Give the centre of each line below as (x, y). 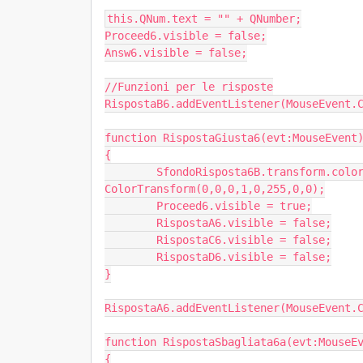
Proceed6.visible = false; (186, 36)
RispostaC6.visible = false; (130, 240)
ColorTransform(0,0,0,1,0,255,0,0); (215, 189)
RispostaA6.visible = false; (130, 223)
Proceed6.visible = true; (130, 206)
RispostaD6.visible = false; (130, 257)
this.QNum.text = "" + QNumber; (204, 19)
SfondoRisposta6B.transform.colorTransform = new (130, 172)
